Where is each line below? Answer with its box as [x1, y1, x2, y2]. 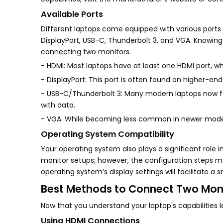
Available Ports [41, 8, 103, 20]
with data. [41, 100, 77, 110]
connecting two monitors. [41, 47, 133, 57]
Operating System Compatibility [41, 128, 174, 140]
